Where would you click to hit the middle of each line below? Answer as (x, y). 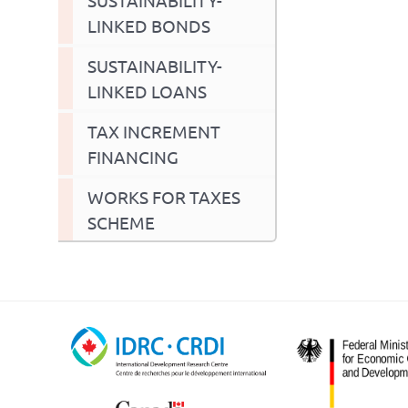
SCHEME (121, 222)
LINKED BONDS (149, 25)
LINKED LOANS (147, 91)
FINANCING (133, 156)
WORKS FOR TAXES (164, 196)
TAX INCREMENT (154, 131)
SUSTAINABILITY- (155, 65)
